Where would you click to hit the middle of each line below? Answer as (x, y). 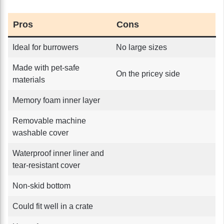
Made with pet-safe (46, 67)
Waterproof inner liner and (58, 153)
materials (29, 79)
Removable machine (49, 120)
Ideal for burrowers (45, 47)
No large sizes (141, 47)
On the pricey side (148, 73)
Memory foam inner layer (56, 100)
